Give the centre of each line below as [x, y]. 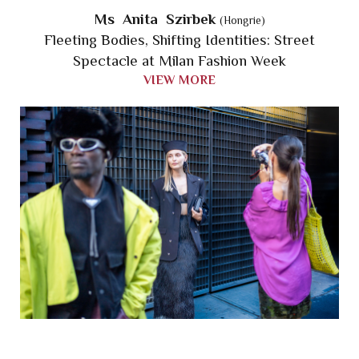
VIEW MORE [179, 81]
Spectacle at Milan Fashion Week [179, 61]
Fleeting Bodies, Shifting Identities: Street [179, 40]
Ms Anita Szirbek [157, 19]
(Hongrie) [242, 21]
